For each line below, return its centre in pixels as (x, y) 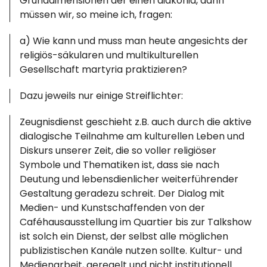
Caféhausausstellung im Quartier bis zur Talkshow (136, 222)
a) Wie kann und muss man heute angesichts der (134, 41)
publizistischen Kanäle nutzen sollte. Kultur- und (131, 251)
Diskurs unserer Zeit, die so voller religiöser (118, 150)
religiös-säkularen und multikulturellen (109, 55)
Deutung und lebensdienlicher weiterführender (129, 179)
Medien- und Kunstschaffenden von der (113, 208)
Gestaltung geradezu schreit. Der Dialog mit (122, 193)
